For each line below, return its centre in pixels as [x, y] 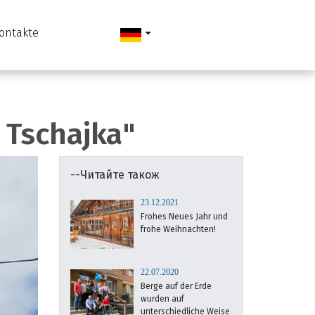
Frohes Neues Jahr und [184, 217]
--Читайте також [115, 175]
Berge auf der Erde [176, 286]
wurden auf [162, 299]
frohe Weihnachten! [178, 229]
